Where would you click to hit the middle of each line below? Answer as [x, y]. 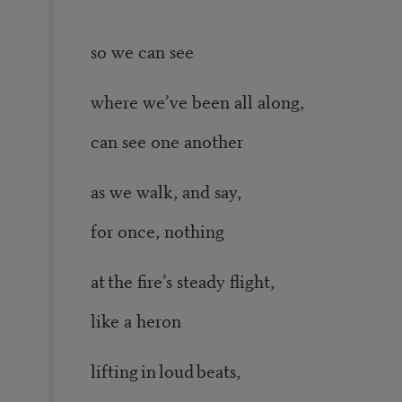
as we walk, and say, [166, 191]
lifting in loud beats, [166, 371]
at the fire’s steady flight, [184, 281]
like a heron [138, 320]
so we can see [142, 51]
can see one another [169, 141]
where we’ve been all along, [199, 101]
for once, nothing [158, 231]
